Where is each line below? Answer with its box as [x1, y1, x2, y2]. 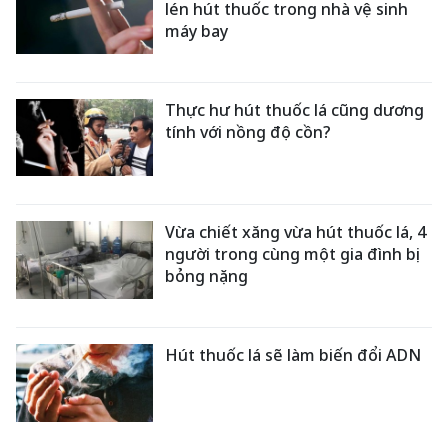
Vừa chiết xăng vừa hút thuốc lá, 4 [165, 221, 427, 244]
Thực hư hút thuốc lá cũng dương [165, 98, 425, 121]
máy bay [165, 19, 229, 42]
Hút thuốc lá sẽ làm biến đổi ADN [165, 343, 422, 366]
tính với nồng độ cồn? [165, 120, 332, 143]
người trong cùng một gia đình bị [165, 243, 421, 266]
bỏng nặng [165, 265, 249, 288]
